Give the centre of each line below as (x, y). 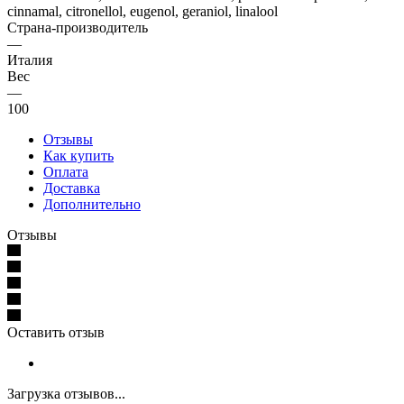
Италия (30, 60)
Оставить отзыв (56, 332)
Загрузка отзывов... (66, 393)
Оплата (66, 171)
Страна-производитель (78, 27)
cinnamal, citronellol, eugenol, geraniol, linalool (142, 11)
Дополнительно (92, 204)
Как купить (78, 155)
